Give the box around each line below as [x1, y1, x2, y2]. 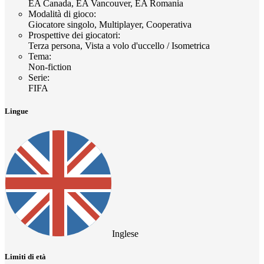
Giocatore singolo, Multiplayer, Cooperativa [28, 19, 192, 30]
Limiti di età [5, 252, 46, 261]
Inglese [112, 228, 138, 239]
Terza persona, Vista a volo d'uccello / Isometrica [28, 41, 210, 51]
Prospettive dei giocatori [28, 30, 118, 41]
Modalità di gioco [28, 9, 94, 19]
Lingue [5, 107, 28, 116]
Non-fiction [28, 62, 71, 72]
